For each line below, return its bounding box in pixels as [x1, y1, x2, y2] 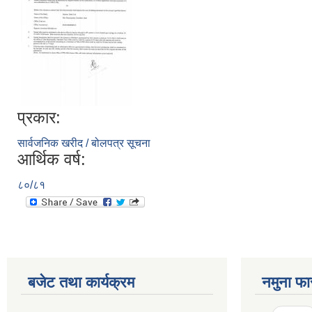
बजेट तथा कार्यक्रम [28, 274, 134, 291]
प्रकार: [17, 108, 61, 127]
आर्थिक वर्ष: [17, 150, 86, 169]
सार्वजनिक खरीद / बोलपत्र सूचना [17, 137, 150, 149]
